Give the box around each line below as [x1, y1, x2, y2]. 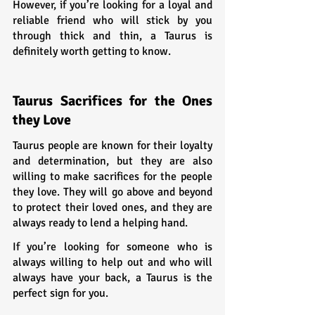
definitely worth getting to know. [13, 44, 171, 58]
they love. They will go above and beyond [13, 184, 212, 199]
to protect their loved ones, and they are [13, 200, 212, 214]
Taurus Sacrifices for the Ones [13, 91, 212, 110]
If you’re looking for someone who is [13, 239, 212, 254]
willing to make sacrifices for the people [13, 169, 212, 184]
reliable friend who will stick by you [13, 13, 212, 27]
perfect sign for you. [13, 285, 108, 300]
